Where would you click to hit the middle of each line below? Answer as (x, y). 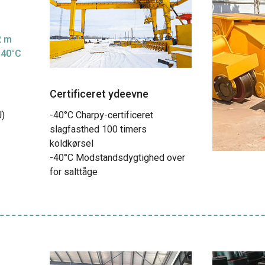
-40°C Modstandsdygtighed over (117, 158)
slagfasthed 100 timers (98, 130)
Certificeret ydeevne (99, 94)
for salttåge (74, 172)
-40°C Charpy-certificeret (101, 115)
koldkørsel (72, 144)
